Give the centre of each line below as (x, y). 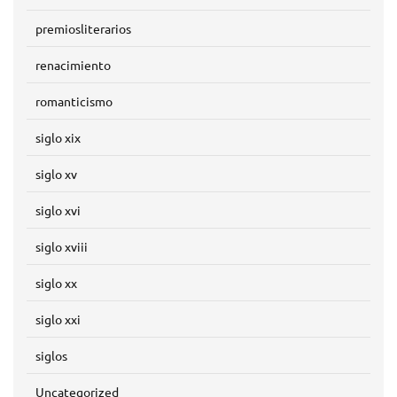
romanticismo (74, 101)
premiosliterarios (83, 28)
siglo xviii (62, 246)
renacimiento (73, 65)
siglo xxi (58, 319)
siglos (51, 355)
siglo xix (58, 137)
